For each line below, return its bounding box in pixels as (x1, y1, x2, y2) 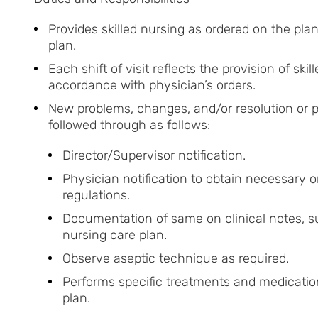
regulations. (62, 187, 130, 203)
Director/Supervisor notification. (62, 147, 246, 163)
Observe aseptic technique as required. (62, 250, 289, 266)
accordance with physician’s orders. (48, 77, 298, 93)
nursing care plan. (62, 226, 167, 243)
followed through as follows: (48, 116, 210, 133)
